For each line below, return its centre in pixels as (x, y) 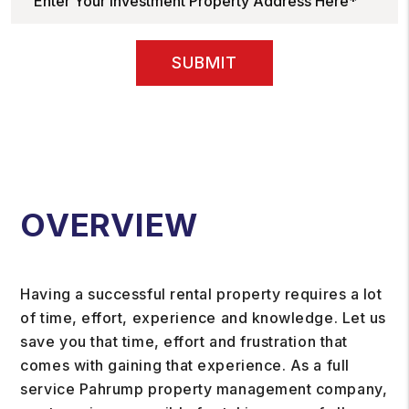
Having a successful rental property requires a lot (201, 294)
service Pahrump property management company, (204, 389)
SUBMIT (204, 63)
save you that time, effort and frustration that (184, 341)
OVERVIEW (109, 225)
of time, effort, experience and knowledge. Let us (203, 318)
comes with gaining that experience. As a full (185, 365)
